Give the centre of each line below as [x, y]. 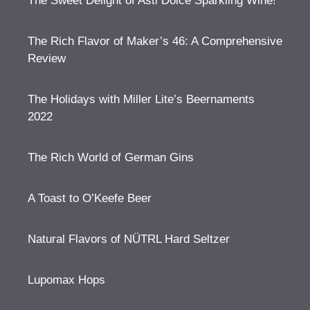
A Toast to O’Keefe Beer [90, 198]
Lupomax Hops [66, 280]
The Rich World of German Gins [111, 157]
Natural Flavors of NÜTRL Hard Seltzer [129, 239]
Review [47, 58]
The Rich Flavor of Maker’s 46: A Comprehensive [155, 41]
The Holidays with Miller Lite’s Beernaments [141, 99]
